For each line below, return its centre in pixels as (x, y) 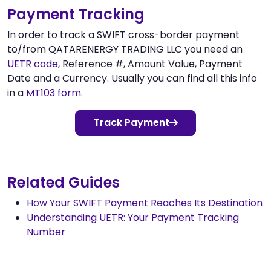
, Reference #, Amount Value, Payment (150, 64)
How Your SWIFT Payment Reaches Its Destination (145, 203)
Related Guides (64, 182)
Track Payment (131, 122)
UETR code (33, 64)
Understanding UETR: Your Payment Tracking (133, 217)
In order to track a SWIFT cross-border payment (123, 34)
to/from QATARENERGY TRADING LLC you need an (125, 49)
